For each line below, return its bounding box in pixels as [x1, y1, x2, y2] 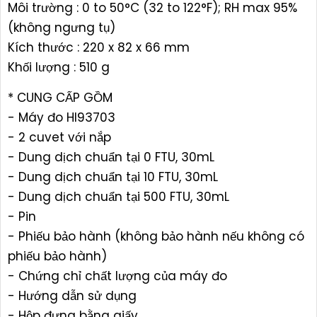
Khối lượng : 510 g [8, 59, 113, 76]
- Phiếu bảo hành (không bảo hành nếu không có [8, 228, 304, 245]
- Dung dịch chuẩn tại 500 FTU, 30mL [8, 188, 229, 205]
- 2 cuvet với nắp [8, 129, 111, 146]
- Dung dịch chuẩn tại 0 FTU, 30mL [8, 149, 214, 166]
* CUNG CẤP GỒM [8, 89, 113, 106]
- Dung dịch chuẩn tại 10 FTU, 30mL [8, 168, 218, 185]
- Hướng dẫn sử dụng [8, 287, 137, 304]
